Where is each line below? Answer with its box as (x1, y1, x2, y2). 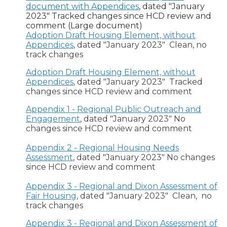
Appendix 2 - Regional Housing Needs (26, 143, 179, 153)
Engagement (26, 114, 80, 124)
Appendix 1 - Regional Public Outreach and (26, 104, 201, 115)
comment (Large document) (26, 21, 142, 31)
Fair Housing (26, 191, 77, 201)
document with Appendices (26, 2, 139, 12)
